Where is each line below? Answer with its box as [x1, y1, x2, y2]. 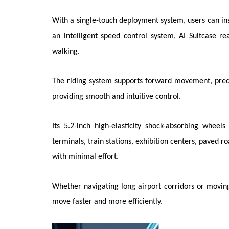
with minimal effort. [52, 153, 119, 162]
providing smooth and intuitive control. [52, 93, 181, 101]
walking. [52, 48, 80, 56]
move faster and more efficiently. [52, 198, 163, 207]
